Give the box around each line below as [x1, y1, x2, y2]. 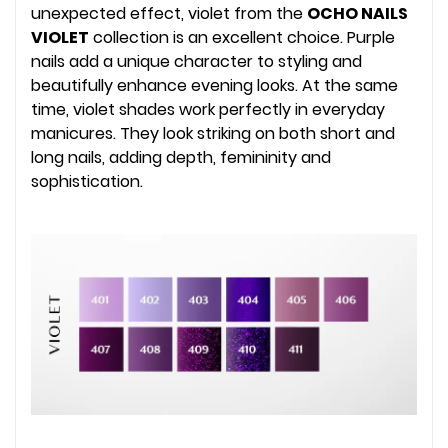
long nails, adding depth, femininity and [31, 146, 331, 170]
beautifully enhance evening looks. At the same [31, 74, 398, 98]
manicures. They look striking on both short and [31, 122, 395, 146]
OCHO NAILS [307, 2, 408, 26]
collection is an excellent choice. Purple [89, 26, 395, 50]
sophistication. [31, 170, 143, 194]
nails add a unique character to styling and [31, 50, 362, 74]
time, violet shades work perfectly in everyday [31, 98, 385, 122]
